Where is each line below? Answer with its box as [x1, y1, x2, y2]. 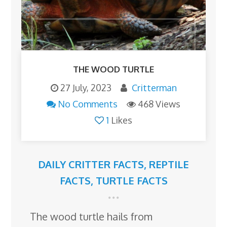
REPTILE [149, 158, 189, 171]
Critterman [131, 82, 177, 94]
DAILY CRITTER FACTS [38, 158, 144, 171]
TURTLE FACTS [95, 174, 168, 187]
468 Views [138, 98, 180, 110]
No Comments [58, 98, 118, 110]
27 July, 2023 [60, 82, 111, 94]
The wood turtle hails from [30, 210, 153, 223]
